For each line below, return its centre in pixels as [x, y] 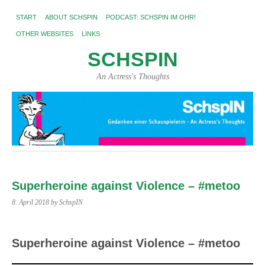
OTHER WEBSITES [45, 34]
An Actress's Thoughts [132, 76]
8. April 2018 [30, 203]
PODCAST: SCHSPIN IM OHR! [151, 17]
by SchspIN [67, 203]
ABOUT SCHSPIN [71, 17]
